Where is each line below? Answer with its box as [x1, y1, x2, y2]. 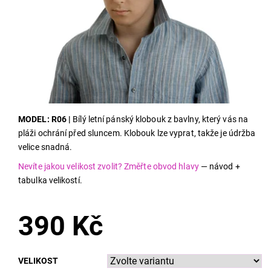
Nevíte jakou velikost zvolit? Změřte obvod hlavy [18, 162, 199, 172]
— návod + [198, 162, 240, 172]
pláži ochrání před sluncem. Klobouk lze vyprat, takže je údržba [18, 128, 256, 139]
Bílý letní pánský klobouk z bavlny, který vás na [71, 114, 249, 125]
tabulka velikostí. [18, 175, 82, 186]
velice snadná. [18, 142, 73, 152]
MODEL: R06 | [18, 114, 71, 125]
